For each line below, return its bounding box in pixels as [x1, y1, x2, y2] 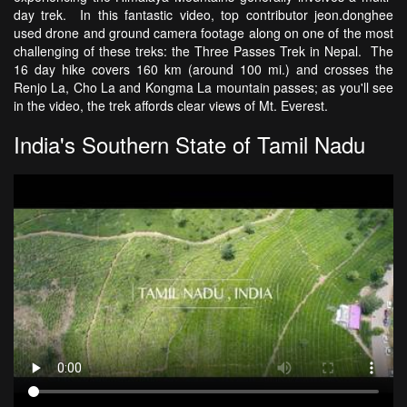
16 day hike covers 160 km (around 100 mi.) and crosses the [14, 60, 393, 79]
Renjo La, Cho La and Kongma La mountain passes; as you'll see [14, 78, 393, 97]
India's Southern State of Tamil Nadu [14, 128, 365, 161]
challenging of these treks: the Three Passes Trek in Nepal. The [14, 42, 393, 61]
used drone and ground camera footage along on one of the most [14, 24, 393, 43]
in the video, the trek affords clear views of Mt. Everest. [14, 96, 335, 115]
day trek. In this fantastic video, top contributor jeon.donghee [14, 5, 393, 25]
